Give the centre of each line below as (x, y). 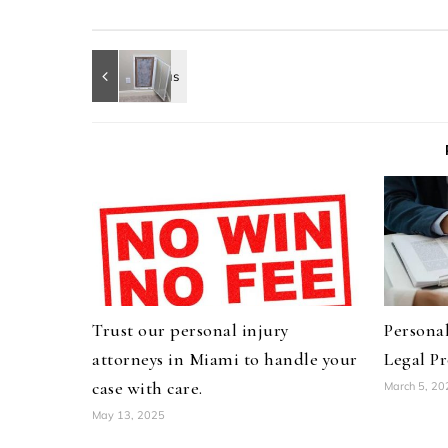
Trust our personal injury (190, 330)
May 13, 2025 (128, 415)
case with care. (147, 388)
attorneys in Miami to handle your (225, 359)
